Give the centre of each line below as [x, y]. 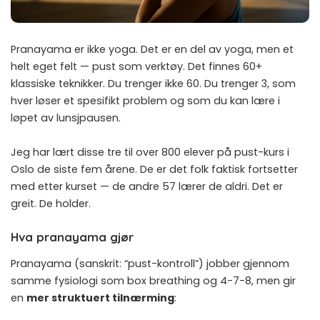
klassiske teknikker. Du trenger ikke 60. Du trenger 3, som [153, 83]
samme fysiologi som [69, 281]
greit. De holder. [51, 203]
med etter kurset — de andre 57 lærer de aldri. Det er [147, 186]
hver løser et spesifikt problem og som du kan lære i [145, 100]
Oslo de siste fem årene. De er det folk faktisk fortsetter [154, 169]
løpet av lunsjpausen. [66, 117]
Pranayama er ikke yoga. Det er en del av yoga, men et [152, 49]
